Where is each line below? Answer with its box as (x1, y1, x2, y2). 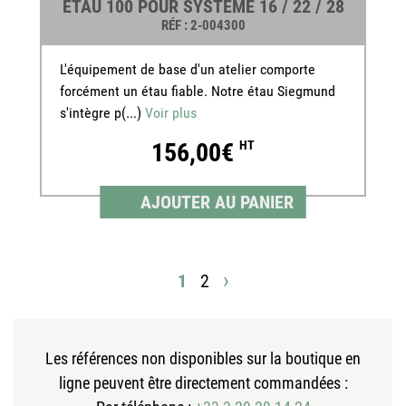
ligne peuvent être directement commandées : (58, 373, 348, 393)
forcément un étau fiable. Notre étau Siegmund (60, 82, 335, 101)
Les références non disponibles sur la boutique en (45, 349, 361, 369)
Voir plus (145, 104, 197, 122)
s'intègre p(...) (60, 104, 145, 122)
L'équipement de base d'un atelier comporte (60, 61, 315, 79)
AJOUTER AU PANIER (140, 191, 294, 214)
